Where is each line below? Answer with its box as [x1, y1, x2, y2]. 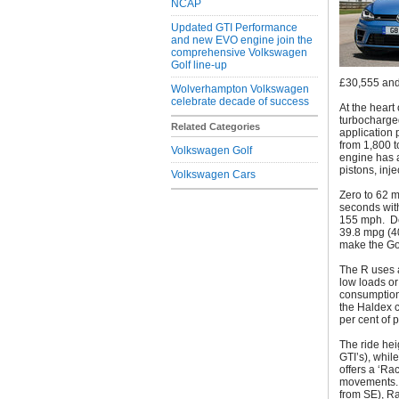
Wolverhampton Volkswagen [171, 83, 309, 95]
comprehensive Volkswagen [171, 46, 307, 59]
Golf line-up [171, 59, 227, 71]
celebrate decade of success [171, 95, 309, 108]
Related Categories [171, 121, 260, 132]
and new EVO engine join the [171, 34, 313, 46]
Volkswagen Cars [171, 168, 256, 181]
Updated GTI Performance [171, 21, 297, 34]
